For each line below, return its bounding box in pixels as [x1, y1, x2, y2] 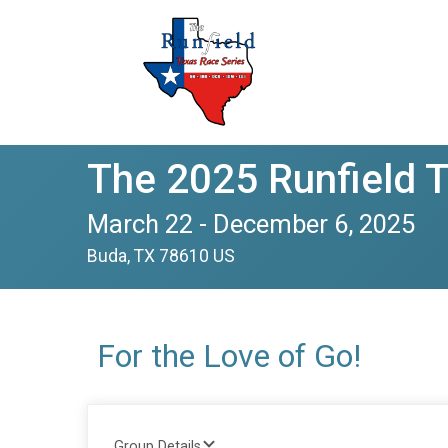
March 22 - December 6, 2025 [87, 209, 415, 239]
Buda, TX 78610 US [87, 246, 235, 266]
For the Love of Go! [97, 337, 361, 375]
